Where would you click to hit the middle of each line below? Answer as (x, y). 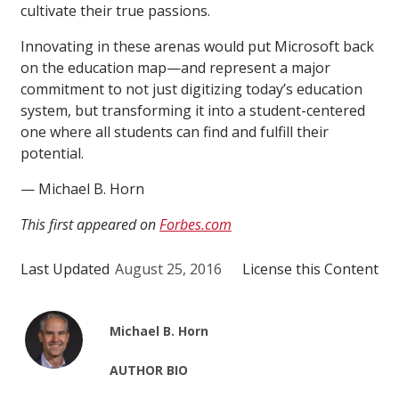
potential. (52, 154)
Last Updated (65, 269)
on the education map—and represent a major (175, 68)
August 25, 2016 (168, 269)
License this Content (310, 269)
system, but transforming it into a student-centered (193, 111)
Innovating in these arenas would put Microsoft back (197, 47)
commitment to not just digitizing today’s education (191, 90)
